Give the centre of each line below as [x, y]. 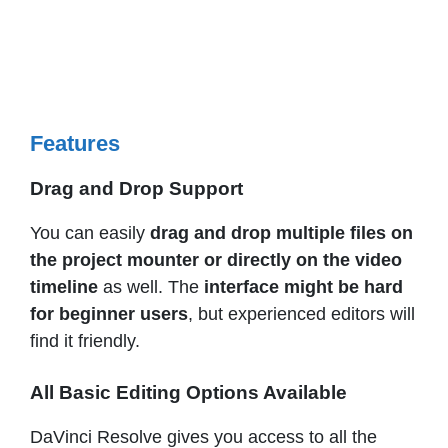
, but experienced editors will [301, 314]
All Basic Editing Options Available [188, 393]
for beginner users [109, 314]
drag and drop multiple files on [279, 233]
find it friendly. [87, 341]
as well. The [153, 287]
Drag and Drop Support [136, 189]
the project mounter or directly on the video [216, 260]
